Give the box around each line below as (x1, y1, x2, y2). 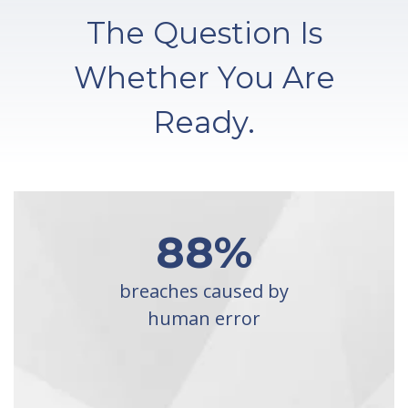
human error (148, 306, 260, 331)
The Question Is (86, 15, 322, 51)
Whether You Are (73, 59, 335, 96)
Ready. (153, 104, 255, 140)
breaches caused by (119, 279, 289, 303)
